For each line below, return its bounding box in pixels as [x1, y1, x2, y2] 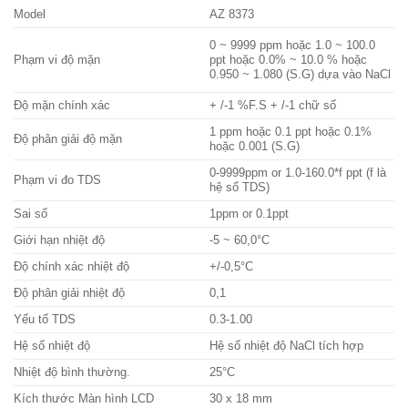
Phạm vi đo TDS [14, 173, 101, 187]
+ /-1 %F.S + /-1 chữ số [209, 98, 337, 112]
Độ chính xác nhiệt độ [14, 260, 129, 273]
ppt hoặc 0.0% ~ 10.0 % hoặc [209, 53, 368, 66]
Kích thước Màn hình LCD [14, 392, 154, 405]
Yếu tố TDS [14, 312, 76, 326]
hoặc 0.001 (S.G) [209, 139, 301, 153]
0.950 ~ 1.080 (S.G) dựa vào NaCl [209, 67, 392, 81]
